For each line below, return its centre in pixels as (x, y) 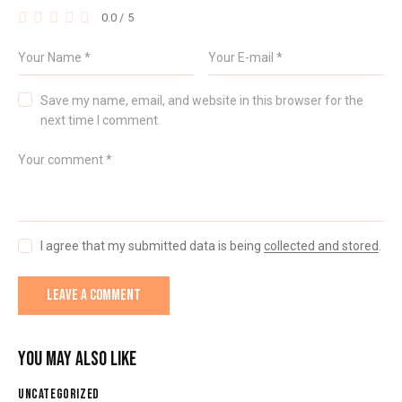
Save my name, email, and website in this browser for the (202, 100)
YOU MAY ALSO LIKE (77, 360)
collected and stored (322, 246)
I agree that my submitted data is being (153, 246)
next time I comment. (101, 120)
